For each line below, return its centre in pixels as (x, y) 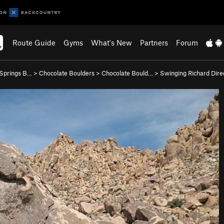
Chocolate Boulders (67, 73)
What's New (112, 42)
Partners (154, 42)
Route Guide (34, 42)
